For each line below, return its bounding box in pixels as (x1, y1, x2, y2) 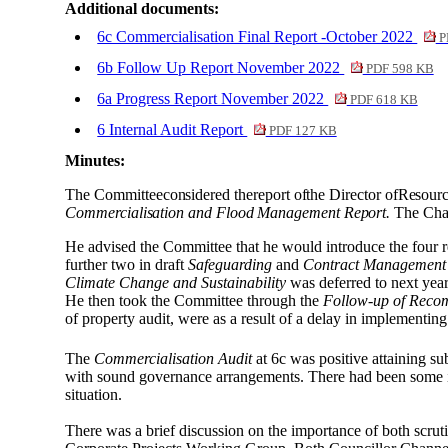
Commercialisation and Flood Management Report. (65, 204, 391, 222)
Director (329, 186, 381, 204)
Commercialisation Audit (94, 350, 253, 368)
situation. (65, 386, 123, 404)
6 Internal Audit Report (97, 121, 248, 139)
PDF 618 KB (346, 93, 418, 108)
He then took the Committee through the (65, 292, 324, 310)
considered (162, 186, 231, 204)
